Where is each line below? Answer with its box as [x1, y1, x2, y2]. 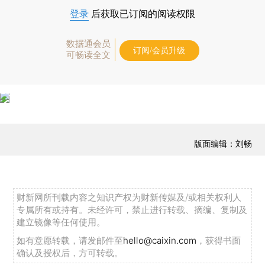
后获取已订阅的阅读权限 [89, 8, 195, 19]
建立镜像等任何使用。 [17, 216, 106, 228]
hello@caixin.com [123, 235, 197, 247]
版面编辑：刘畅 [193, 138, 252, 149]
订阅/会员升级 [133, 46, 185, 55]
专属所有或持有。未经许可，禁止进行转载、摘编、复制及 [17, 204, 248, 216]
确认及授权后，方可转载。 [17, 247, 124, 259]
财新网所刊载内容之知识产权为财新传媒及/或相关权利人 [17, 192, 242, 203]
